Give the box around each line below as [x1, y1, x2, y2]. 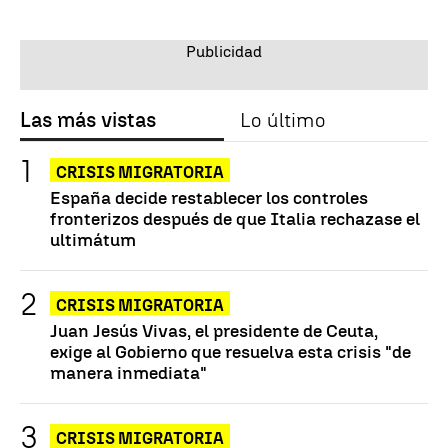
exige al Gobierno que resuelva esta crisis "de [50, 340, 411, 362]
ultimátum [50, 228, 136, 250]
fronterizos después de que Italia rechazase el [50, 207, 420, 229]
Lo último [240, 107, 325, 132]
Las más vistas [20, 107, 156, 132]
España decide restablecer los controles [50, 186, 368, 208]
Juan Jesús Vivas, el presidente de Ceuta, [50, 319, 378, 341]
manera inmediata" [50, 361, 207, 383]
